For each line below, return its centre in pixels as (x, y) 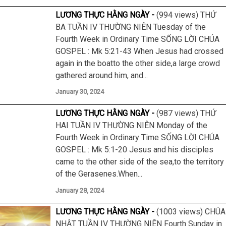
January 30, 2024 (80, 92)
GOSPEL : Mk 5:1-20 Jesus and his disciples (134, 149)
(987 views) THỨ (186, 113)
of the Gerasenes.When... (99, 174)
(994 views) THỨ (186, 15)
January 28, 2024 (80, 190)
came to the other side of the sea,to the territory (140, 161)
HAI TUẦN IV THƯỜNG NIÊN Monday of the (131, 125)
